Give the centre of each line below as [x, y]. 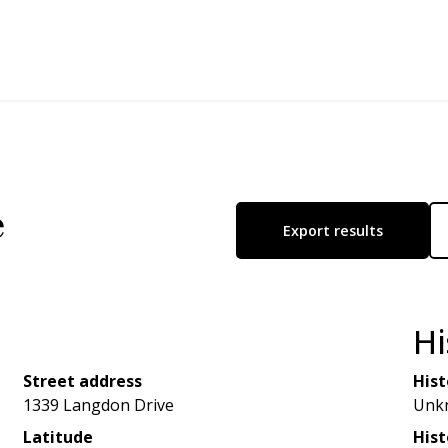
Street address [82, 381]
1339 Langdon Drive [98, 405]
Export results [332, 230]
